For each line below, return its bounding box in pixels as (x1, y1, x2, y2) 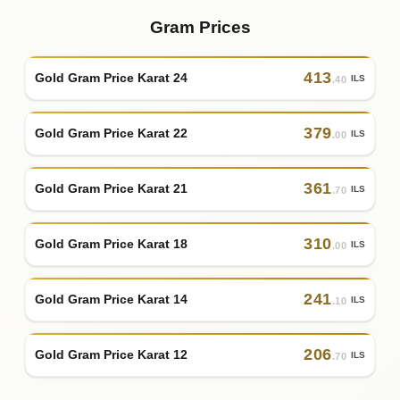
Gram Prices (149, 18, 251, 37)
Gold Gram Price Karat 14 (35, 291, 187, 306)
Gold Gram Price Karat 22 (35, 125, 187, 140)
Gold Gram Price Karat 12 (35, 346, 187, 362)
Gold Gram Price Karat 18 (35, 236, 187, 251)
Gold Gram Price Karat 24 (35, 70, 187, 85)
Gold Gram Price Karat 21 (35, 180, 187, 196)
